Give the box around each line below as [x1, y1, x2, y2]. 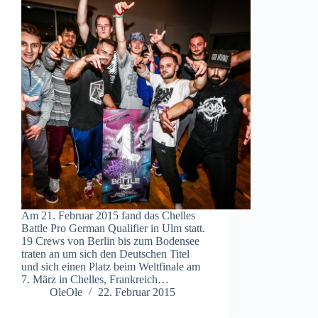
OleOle [50, 286, 82, 299]
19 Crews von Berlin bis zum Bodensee [21, 235, 199, 248]
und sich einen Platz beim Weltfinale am [21, 261, 200, 273]
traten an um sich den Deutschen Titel [21, 248, 190, 261]
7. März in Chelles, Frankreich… [21, 273, 169, 286]
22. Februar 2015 [98, 286, 175, 299]
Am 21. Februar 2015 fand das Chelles [21, 209, 195, 222]
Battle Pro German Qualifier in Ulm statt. [21, 222, 205, 235]
